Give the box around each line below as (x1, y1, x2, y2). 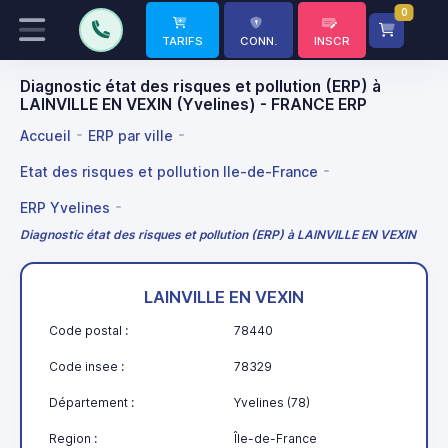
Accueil (20, 126, 71, 144)
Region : (49, 430, 97, 446)
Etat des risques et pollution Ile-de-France (20, 162, 318, 180)
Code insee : (49, 358, 124, 374)
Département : (49, 394, 134, 410)
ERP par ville (88, 126, 173, 144)
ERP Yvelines (20, 198, 110, 216)
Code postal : (49, 322, 128, 338)
